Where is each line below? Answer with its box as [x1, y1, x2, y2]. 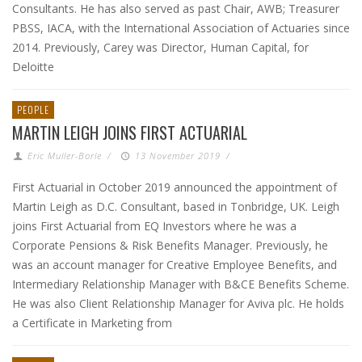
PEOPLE [17, 103, 49, 116]
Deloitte [12, 59, 54, 74]
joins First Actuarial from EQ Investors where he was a [12, 218, 297, 234]
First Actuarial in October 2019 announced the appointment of [12, 179, 337, 195]
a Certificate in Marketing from [12, 315, 172, 330]
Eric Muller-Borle [27, 149, 103, 162]
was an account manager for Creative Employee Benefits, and [12, 257, 337, 272]
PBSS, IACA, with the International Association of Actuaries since [12, 20, 350, 36]
